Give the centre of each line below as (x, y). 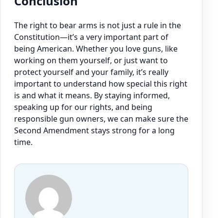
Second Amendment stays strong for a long (94, 131)
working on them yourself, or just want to (91, 61)
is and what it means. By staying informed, (92, 96)
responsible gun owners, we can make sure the (101, 119)
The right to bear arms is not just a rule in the (98, 26)
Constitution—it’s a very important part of (91, 37)
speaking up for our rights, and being (83, 107)
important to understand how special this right (101, 84)
